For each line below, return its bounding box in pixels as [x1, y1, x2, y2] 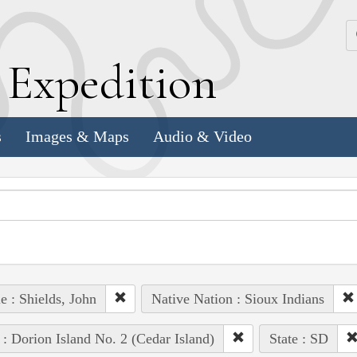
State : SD [269, 330, 328, 347]
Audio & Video [153, 127, 252, 146]
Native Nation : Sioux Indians [151, 290, 324, 307]
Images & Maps [25, 127, 129, 146]
